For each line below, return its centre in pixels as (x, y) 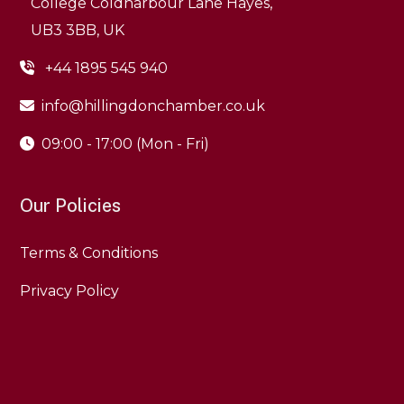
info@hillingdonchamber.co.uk (154, 106)
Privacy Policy (70, 291)
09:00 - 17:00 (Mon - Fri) (122, 144)
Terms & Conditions (89, 253)
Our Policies (71, 206)
